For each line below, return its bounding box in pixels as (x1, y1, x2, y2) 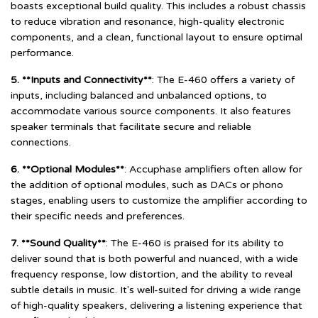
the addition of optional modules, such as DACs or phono (11, 178, 283, 191)
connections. (11, 136, 71, 148)
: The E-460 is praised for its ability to (106, 236, 284, 249)
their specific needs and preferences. (11, 209, 185, 222)
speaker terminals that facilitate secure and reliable (11, 120, 251, 133)
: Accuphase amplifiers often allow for (124, 163, 302, 175)
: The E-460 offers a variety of (152, 73, 295, 86)
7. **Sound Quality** (11, 236, 106, 249)
